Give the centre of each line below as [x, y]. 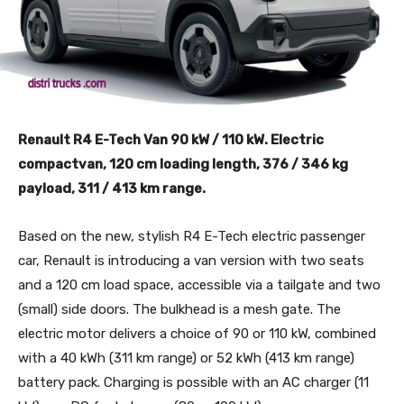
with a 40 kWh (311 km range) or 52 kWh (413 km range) [186, 358]
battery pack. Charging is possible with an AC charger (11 [193, 382]
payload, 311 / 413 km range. [112, 188]
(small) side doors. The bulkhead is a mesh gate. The [179, 309]
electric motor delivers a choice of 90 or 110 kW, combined [197, 333]
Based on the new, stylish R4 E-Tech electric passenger [192, 236]
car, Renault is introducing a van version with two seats [191, 260]
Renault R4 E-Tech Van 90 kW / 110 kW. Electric [171, 139]
